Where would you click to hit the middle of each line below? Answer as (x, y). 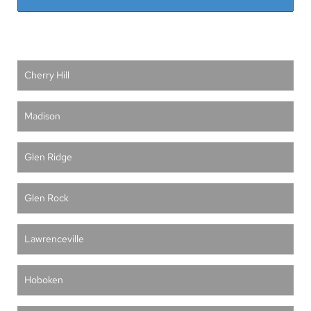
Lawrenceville (54, 239)
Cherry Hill (47, 75)
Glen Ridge (48, 157)
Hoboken (44, 280)
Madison (42, 116)
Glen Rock (47, 198)
